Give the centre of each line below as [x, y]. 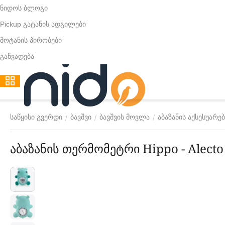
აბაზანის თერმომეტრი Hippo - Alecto [202, 148]
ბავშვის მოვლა [125, 117]
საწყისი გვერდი [36, 117]
